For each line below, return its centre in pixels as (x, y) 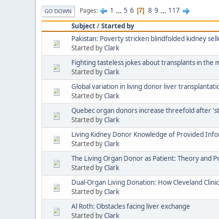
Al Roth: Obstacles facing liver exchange (131, 206)
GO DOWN (58, 11)
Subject (83, 26)
